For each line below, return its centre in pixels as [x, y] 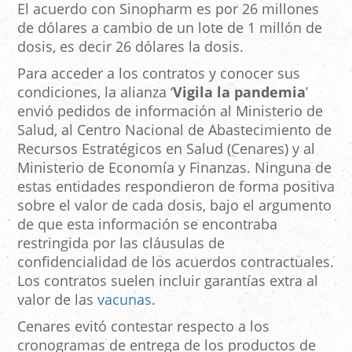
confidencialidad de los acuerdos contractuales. [176, 262]
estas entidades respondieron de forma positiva [176, 187]
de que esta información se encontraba [147, 224]
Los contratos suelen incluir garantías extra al [168, 281]
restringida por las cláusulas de [121, 243]
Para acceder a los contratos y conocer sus [159, 73]
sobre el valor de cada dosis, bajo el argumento [174, 205]
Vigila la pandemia [239, 92]
